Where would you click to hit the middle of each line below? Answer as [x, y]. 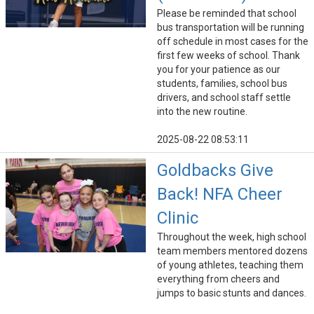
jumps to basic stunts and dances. [232, 293]
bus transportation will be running [231, 28]
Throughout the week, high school [232, 237]
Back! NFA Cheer [220, 194]
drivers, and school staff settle [224, 98]
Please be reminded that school [227, 14]
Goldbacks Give [215, 171]
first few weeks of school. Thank [228, 56]
